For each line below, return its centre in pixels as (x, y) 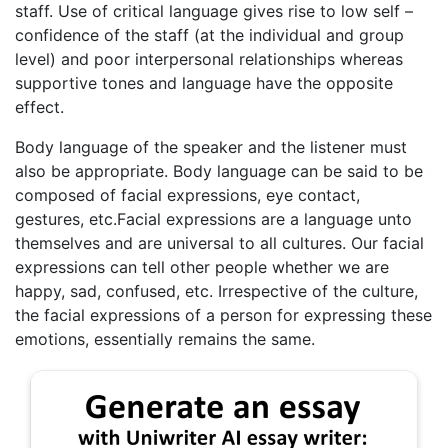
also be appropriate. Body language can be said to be (219, 171)
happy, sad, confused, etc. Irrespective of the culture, (216, 291)
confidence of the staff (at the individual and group (209, 35)
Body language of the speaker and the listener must (211, 147)
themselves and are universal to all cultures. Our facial (219, 243)
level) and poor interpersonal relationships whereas (209, 59)
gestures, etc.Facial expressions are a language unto (213, 219)
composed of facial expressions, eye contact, (187, 195)
